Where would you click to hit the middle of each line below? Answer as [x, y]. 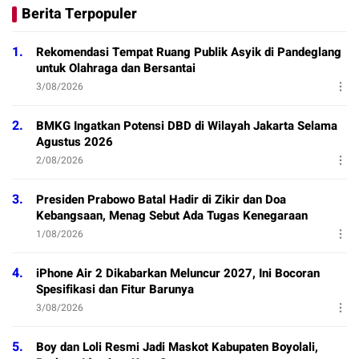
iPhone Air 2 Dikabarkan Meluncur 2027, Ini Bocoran [178, 274]
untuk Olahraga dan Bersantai [116, 69]
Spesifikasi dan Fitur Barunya [115, 290]
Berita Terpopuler [79, 14]
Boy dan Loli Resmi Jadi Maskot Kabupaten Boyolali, [177, 347]
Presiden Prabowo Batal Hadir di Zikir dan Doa [161, 200]
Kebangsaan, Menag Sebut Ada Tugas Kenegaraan [172, 216]
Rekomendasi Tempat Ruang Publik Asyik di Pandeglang [189, 52]
